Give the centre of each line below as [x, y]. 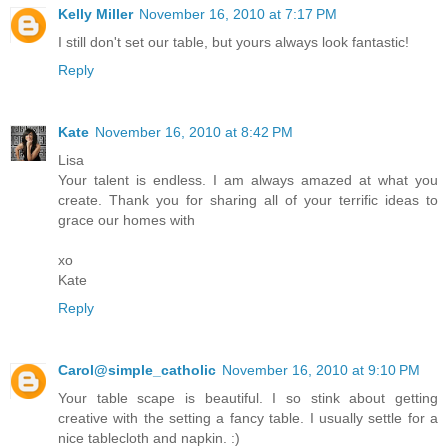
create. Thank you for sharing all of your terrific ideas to [248, 199]
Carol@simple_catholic [137, 369]
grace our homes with [126, 219]
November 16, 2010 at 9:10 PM [321, 369]
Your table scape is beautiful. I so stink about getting [248, 397]
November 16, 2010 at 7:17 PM [238, 13]
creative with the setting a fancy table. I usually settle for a [248, 417]
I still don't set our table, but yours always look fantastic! [233, 41]
